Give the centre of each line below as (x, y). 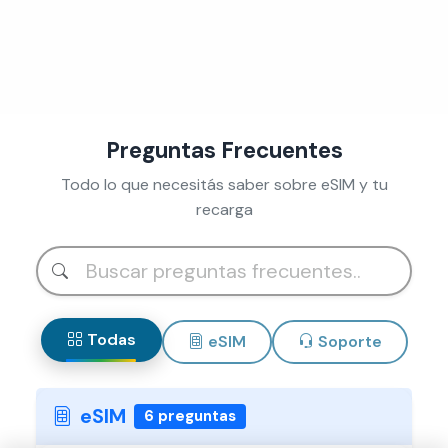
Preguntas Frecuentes (224, 150)
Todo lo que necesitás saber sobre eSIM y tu (224, 184)
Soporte (349, 341)
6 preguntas (189, 415)
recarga (224, 209)
